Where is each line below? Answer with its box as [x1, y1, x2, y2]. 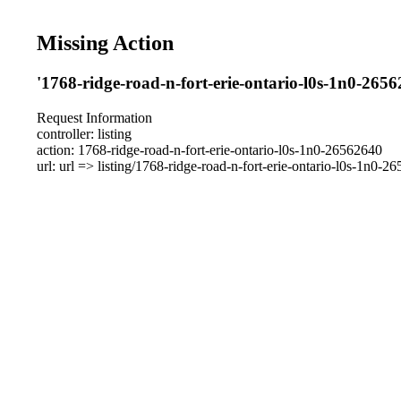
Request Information [37, 109, 153, 125]
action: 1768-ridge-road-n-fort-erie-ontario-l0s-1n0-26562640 [37, 141, 383, 158]
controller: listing [37, 125, 132, 141]
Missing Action [37, 30, 175, 55]
